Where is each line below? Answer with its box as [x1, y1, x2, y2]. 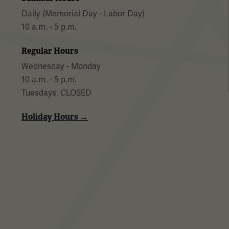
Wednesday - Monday [21, 61, 101, 72]
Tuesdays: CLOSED [21, 87, 94, 98]
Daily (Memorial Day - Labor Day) [21, 8, 145, 19]
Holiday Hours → [21, 111, 88, 122]
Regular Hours [21, 45, 78, 56]
